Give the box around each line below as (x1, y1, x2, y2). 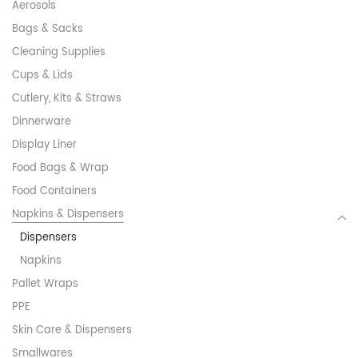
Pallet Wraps (12, 276, 78, 293)
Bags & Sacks (12, 21, 83, 38)
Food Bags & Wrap (12, 160, 109, 177)
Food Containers (12, 183, 97, 201)
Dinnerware (12, 113, 71, 131)
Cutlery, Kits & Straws (12, 90, 121, 108)
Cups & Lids (12, 67, 73, 85)
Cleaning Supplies (12, 44, 105, 62)
